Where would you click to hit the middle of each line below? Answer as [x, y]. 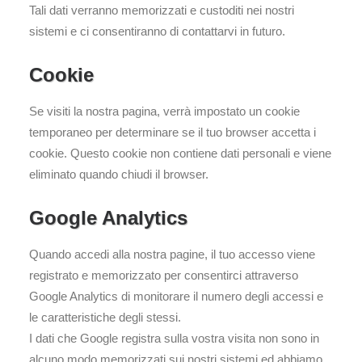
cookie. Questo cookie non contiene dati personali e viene [180, 153]
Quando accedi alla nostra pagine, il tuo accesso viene [172, 254]
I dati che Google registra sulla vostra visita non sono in [174, 338]
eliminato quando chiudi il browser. [119, 174]
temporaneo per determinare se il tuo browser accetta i [173, 132]
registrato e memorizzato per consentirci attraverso [164, 275]
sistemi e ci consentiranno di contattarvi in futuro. [157, 31]
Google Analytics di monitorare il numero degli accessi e [176, 296]
